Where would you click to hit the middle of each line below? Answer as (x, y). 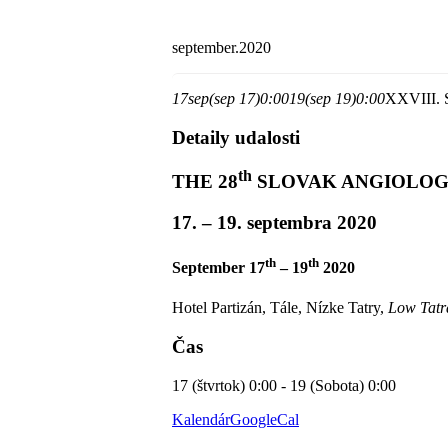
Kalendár (201, 419)
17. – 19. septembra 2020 (274, 223)
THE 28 (205, 182)
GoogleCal (264, 419)
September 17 (218, 268)
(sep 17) (234, 98)
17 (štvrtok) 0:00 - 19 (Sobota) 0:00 (284, 385)
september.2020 (221, 47)
